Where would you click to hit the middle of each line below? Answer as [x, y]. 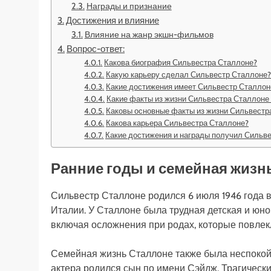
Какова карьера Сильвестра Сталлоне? [178, 122]
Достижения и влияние [113, 20]
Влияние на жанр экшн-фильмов [149, 34]
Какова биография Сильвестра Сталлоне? [181, 62]
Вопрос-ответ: [96, 48]
